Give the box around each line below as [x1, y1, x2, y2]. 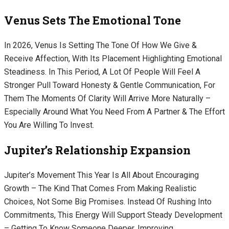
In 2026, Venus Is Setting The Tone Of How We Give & [4, 40, 197, 51]
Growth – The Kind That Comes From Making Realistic [4, 184, 196, 194]
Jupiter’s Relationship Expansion [4, 143, 193, 158]
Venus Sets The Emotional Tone [4, 13, 181, 28]
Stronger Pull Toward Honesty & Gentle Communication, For [4, 80, 215, 90]
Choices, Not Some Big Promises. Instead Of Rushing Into [4, 197, 212, 207]
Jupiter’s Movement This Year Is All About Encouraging [4, 170, 199, 180]
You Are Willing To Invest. [4, 120, 96, 130]
